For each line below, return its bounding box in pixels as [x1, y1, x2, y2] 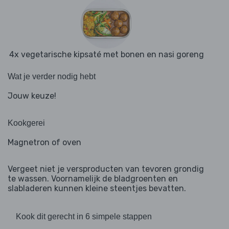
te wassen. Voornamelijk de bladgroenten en [8, 174, 178, 184]
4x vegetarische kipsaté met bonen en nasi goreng [9, 50, 204, 60]
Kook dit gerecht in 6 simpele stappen [16, 212, 152, 221]
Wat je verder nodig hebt [8, 72, 96, 81]
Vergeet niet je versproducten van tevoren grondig [8, 164, 204, 174]
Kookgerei [8, 119, 45, 128]
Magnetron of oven [8, 138, 81, 148]
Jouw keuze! [8, 91, 56, 101]
